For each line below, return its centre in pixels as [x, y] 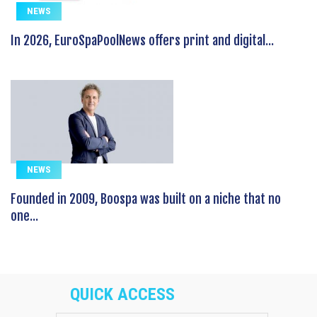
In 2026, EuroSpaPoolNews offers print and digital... [142, 40]
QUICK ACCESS [122, 294]
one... [24, 215]
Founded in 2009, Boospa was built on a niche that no [146, 198]
